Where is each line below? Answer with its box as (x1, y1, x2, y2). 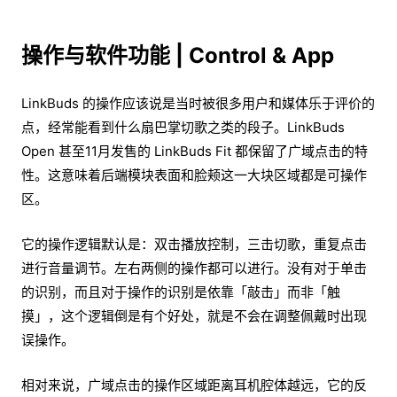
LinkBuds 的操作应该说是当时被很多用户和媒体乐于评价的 (21, 95, 375, 113)
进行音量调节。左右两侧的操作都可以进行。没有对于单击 (21, 260, 367, 277)
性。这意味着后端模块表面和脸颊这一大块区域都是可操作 (21, 167, 367, 184)
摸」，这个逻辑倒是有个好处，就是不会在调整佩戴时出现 (21, 307, 367, 325)
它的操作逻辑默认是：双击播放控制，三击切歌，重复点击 (21, 236, 367, 253)
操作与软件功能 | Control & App (21, 43, 334, 69)
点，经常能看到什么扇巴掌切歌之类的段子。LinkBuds (21, 119, 345, 136)
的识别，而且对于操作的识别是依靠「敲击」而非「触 (21, 284, 340, 301)
